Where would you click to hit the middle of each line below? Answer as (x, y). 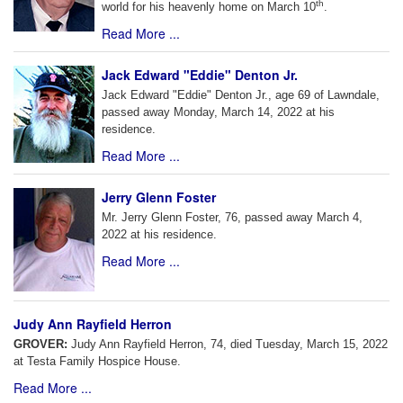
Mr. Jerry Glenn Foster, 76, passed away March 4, (232, 218)
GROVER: (42, 345)
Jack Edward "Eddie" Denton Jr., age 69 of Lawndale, (241, 95)
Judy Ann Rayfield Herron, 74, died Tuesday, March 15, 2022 (229, 345)
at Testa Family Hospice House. (97, 362)
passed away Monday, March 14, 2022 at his (218, 112)
